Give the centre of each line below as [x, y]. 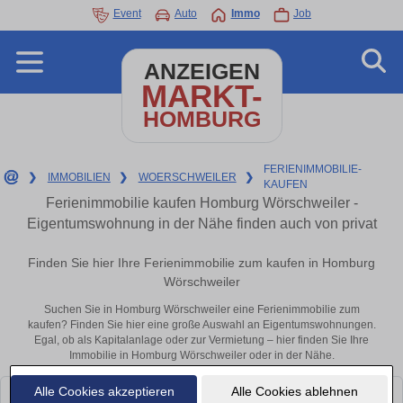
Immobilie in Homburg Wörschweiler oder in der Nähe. [201, 356]
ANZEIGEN [201, 72]
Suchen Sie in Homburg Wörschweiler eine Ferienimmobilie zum [201, 310]
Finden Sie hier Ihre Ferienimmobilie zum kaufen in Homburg [201, 263]
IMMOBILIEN [79, 177]
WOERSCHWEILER [187, 177]
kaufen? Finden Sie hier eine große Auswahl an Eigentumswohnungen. [201, 325]
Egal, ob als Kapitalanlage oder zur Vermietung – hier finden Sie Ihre [201, 340]
